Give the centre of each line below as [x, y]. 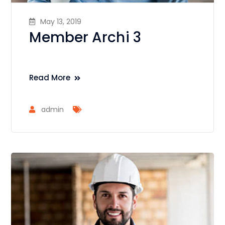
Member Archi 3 [85, 38]
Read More [50, 78]
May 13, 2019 [61, 22]
